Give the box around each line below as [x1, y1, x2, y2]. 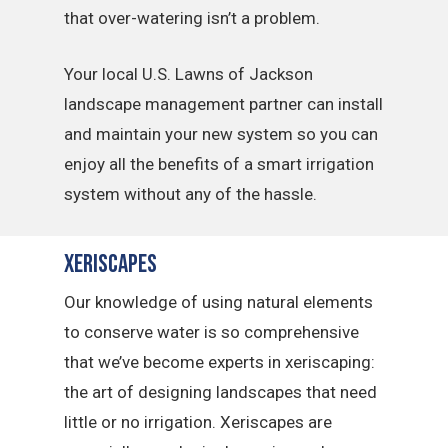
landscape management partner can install [64, 93, 384, 114]
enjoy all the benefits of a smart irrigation [64, 153, 375, 174]
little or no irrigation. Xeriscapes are [64, 412, 333, 432]
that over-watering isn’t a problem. [64, 8, 321, 29]
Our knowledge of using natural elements [64, 292, 374, 312]
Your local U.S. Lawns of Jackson [64, 63, 314, 84]
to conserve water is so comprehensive [64, 322, 360, 342]
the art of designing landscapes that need [64, 382, 378, 402]
